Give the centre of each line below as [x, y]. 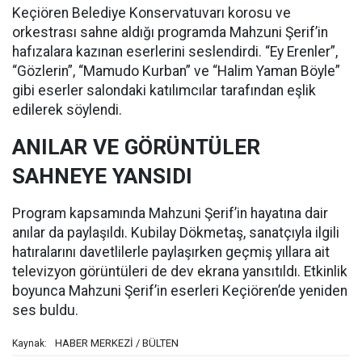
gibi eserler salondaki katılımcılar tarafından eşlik [164, 90]
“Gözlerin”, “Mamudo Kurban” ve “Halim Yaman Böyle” [176, 71]
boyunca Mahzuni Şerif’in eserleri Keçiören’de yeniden [180, 291]
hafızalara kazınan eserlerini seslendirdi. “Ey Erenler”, [175, 52]
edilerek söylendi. [67, 110]
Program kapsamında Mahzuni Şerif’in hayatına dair [170, 213]
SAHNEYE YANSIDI [102, 176]
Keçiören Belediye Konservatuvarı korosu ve [152, 13]
